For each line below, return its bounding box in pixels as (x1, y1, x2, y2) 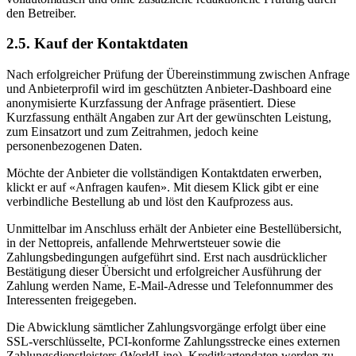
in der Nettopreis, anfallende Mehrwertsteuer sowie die (6, 235, 281, 250)
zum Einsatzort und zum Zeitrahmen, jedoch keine (6, 124, 258, 138)
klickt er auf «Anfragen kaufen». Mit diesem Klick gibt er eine (6, 180, 319, 194)
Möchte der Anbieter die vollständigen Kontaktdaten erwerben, (6, 165, 322, 180)
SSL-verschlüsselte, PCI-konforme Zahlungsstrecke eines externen (6, 334, 340, 348)
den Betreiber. (6, 6, 76, 20)
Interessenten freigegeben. (6, 292, 137, 307)
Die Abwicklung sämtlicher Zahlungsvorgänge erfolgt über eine (6, 319, 326, 334)
